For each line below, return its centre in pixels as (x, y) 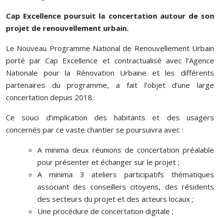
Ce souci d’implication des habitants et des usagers (110, 117)
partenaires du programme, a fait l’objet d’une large (110, 85)
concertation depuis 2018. (50, 97)
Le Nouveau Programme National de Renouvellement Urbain (110, 48)
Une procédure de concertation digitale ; (105, 211)
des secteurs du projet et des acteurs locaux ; (115, 199)
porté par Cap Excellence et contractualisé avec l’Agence (110, 60)
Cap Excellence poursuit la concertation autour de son (110, 15)
